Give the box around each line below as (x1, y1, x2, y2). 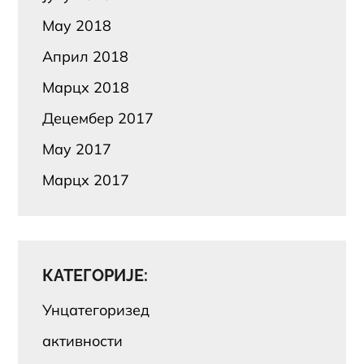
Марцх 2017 (42, 170, 130, 189)
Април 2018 (42, 46, 129, 66)
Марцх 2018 (42, 77, 130, 97)
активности (42, 331, 123, 350)
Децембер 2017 (42, 108, 154, 128)
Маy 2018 (42, 15, 112, 35)
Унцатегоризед (42, 300, 150, 319)
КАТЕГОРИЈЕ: (42, 265, 149, 285)
